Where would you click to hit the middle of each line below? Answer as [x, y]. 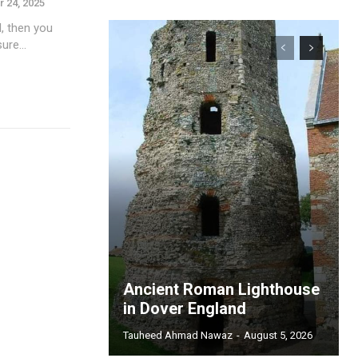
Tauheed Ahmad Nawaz [178, 335]
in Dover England [185, 308]
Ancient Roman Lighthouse [221, 289]
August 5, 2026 [278, 335]
